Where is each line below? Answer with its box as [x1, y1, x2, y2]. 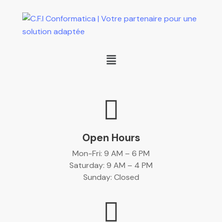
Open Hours [82, 131, 140, 145]
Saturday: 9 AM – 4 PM [69, 160, 153, 171]
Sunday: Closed [83, 172, 139, 183]
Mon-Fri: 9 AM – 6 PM [72, 148, 150, 159]
